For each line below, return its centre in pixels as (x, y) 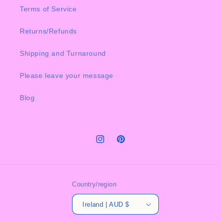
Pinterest (131, 144)
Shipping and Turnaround (63, 53)
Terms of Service (48, 9)
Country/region (94, 184)
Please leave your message (67, 75)
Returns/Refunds (48, 31)
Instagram (112, 144)
